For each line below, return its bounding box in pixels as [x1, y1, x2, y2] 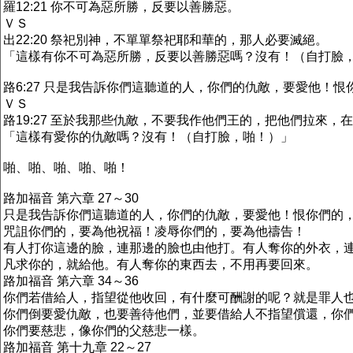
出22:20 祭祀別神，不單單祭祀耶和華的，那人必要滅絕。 [3, 33, 328, 46]
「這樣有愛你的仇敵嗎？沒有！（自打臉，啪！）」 [3, 130, 293, 143]
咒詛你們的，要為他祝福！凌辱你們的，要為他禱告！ [3, 225, 306, 238]
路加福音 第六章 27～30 [3, 191, 139, 205]
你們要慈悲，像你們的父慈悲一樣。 [3, 324, 205, 337]
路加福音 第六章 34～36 [3, 274, 139, 288]
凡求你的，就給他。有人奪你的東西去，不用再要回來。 [3, 258, 318, 271]
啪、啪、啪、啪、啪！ [3, 161, 129, 174]
